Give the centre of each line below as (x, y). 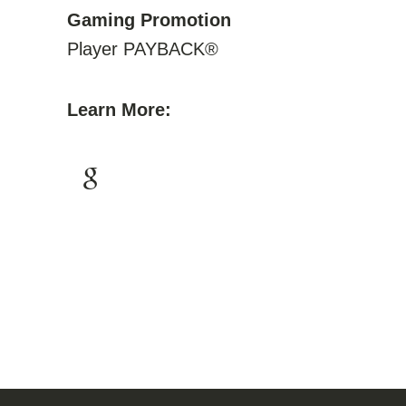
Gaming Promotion (149, 20)
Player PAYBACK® (143, 49)
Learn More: (119, 110)
